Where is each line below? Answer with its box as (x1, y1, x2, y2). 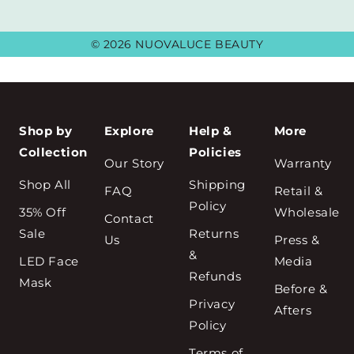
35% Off (19, 205, 66, 220)
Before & (273, 281, 328, 296)
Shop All (19, 177, 71, 192)
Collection (19, 145, 88, 160)
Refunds (189, 269, 242, 284)
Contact (104, 211, 154, 226)
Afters (273, 303, 312, 318)
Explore (104, 123, 154, 138)
